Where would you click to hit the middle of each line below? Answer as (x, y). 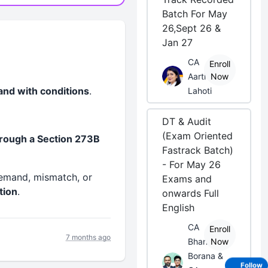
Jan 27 (178, 42)
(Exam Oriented (198, 136)
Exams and (187, 179)
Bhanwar (205, 241)
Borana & (206, 256)
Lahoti (200, 91)
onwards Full (191, 193)
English (179, 208)
